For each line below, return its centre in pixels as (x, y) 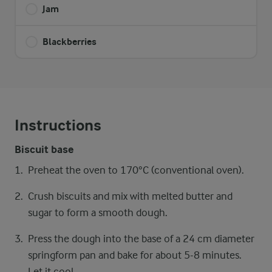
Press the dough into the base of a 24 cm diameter (141, 239)
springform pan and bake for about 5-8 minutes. (135, 255)
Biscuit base (44, 150)
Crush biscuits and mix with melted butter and (130, 196)
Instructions (58, 125)
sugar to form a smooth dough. (98, 212)
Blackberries (70, 42)
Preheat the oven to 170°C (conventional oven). (136, 170)
